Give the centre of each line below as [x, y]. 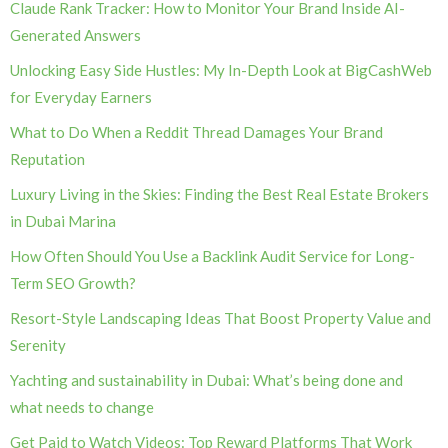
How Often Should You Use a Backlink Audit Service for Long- [212, 256]
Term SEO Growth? [73, 283]
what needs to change [82, 407]
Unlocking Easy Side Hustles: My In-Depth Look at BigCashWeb [221, 70]
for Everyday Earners [81, 97]
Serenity [38, 345]
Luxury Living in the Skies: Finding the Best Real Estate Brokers [219, 194]
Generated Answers [75, 35]
